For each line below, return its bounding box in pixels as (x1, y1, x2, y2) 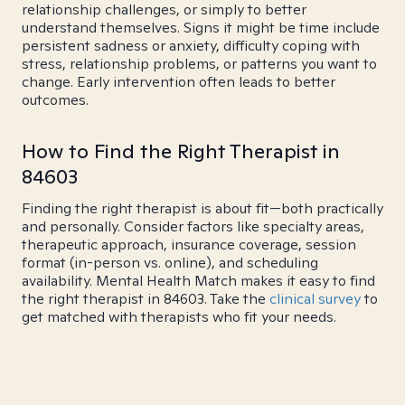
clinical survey (269, 289, 361, 308)
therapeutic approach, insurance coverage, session (22, 235, 356, 254)
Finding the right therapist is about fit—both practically (22, 199, 383, 218)
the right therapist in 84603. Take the (22, 289, 269, 308)
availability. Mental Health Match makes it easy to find (22, 271, 375, 290)
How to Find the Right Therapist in (22, 138, 340, 164)
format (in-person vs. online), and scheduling (22, 253, 318, 272)
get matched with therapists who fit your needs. (22, 307, 336, 326)
